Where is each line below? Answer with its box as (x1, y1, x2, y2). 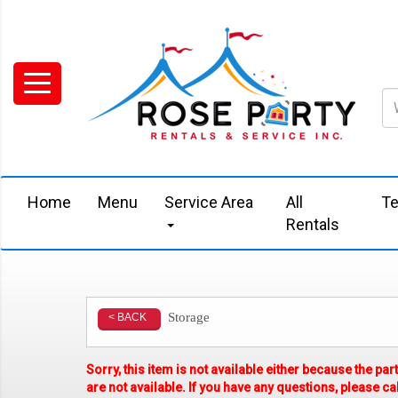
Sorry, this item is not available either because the (86, 362, 376, 377)
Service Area (164, 193, 253, 211)
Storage (167, 310, 210, 324)
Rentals (286, 215, 340, 234)
